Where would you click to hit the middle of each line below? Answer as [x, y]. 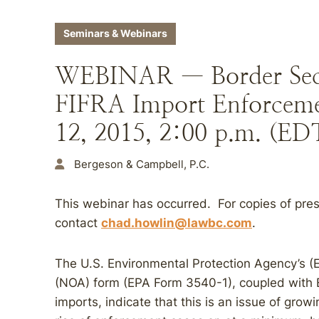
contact [78, 223]
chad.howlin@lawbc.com [177, 223]
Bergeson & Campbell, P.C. [142, 164]
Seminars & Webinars [115, 33]
